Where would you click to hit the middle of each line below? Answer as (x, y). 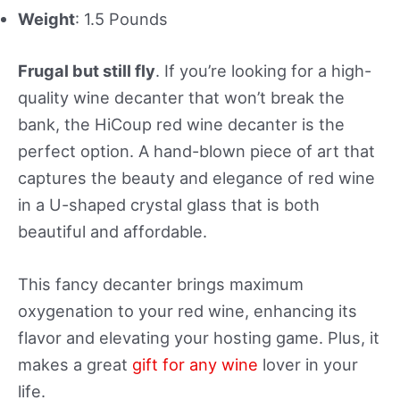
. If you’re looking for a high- (263, 70)
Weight (46, 19)
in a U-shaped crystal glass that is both (169, 204)
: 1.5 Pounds (121, 19)
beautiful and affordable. (115, 231)
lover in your (308, 364)
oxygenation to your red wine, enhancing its (187, 310)
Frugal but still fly (87, 70)
